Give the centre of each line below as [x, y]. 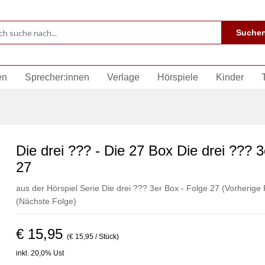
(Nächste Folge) [46, 201]
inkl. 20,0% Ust [40, 253]
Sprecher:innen [57, 77]
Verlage [123, 77]
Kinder [230, 77]
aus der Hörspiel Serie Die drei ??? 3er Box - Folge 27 [119, 188]
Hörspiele [178, 77]
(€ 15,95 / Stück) [93, 237]
